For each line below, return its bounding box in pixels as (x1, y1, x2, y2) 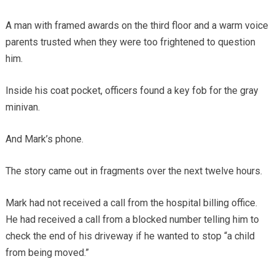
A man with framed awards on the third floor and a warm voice (5, 19, 268, 31)
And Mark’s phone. (5, 133, 83, 145)
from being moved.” (5, 246, 89, 258)
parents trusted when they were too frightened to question (5, 36, 255, 48)
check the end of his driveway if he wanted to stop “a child (5, 230, 255, 242)
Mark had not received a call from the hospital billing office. (5, 196, 257, 209)
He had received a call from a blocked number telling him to (5, 213, 259, 225)
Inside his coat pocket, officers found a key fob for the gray (5, 84, 258, 96)
